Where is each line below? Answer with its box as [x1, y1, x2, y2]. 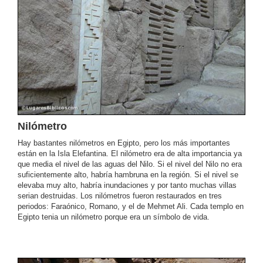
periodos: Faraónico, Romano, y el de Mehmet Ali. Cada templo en [18, 201, 244, 211]
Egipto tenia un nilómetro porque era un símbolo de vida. [18, 212, 210, 221]
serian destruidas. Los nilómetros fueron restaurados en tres [18, 191, 222, 200]
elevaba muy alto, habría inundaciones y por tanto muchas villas [18, 180, 237, 190]
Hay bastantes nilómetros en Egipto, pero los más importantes [18, 138, 230, 147]
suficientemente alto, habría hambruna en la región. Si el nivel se [18, 170, 238, 179]
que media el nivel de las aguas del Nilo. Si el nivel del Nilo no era [18, 159, 242, 168]
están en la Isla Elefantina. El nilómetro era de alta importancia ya [18, 149, 242, 158]
